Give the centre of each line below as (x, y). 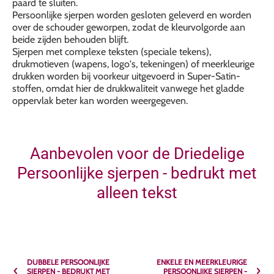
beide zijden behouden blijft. (70, 39)
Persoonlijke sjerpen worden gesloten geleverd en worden (132, 15)
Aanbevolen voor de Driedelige (137, 154)
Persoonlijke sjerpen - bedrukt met (137, 173)
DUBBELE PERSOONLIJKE (68, 262)
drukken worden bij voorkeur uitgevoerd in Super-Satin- (126, 76)
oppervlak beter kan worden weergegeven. (100, 101)
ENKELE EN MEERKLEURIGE (202, 262)
